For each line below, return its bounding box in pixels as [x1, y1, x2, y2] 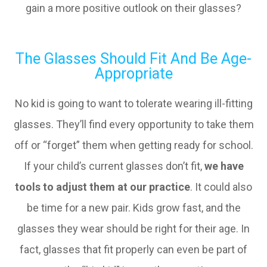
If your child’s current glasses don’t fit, [23, 160, 204, 172]
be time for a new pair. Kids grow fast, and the [26, 201, 241, 214]
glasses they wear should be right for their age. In [17, 222, 250, 235]
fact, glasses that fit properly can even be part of [20, 243, 247, 256]
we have [204, 160, 244, 172]
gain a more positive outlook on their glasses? [26, 2, 241, 14]
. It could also [190, 181, 252, 193]
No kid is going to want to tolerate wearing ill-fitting [14, 97, 253, 110]
